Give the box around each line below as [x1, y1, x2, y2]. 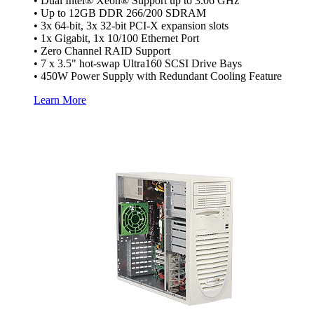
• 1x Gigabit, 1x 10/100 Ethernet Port [34, 32, 199, 45]
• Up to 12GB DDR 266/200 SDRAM [34, 7, 206, 20]
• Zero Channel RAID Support [34, 45, 170, 57]
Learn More [34, 94, 86, 107]
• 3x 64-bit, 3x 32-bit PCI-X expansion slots [34, 20, 228, 32]
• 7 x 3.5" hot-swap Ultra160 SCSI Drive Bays [34, 57, 242, 70]
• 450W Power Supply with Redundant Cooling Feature [34, 70, 282, 83]
